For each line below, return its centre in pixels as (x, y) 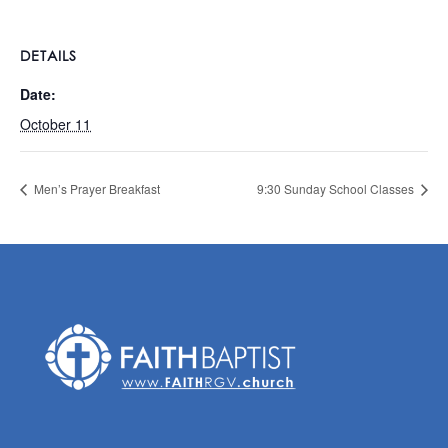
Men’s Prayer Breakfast (95, 188)
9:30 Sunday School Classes (337, 188)
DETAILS (48, 55)
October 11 (55, 124)
